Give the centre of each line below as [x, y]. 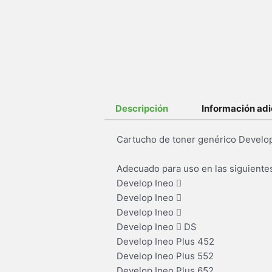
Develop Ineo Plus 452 [165, 241]
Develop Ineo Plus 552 [165, 256]
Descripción [142, 108]
